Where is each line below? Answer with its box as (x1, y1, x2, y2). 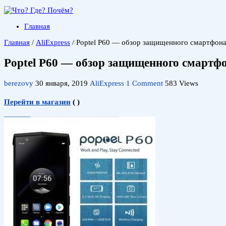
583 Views (165, 79, 198, 87)
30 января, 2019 (35, 79, 88, 87)
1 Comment (126, 79, 163, 87)
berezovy (4, 79, 35, 87)
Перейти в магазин (4, 97, 71, 106)
